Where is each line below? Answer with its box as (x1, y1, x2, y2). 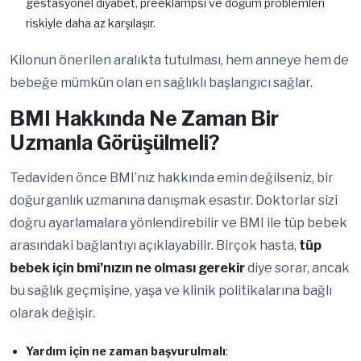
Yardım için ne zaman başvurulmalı (26, 344, 226, 359)
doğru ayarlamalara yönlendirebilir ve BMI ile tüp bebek (10, 215, 347, 231)
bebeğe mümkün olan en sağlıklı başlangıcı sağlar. (10, 75, 313, 91)
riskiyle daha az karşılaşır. (26, 16, 156, 31)
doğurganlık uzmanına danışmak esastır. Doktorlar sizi (10, 193, 338, 209)
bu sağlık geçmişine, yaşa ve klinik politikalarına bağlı (10, 283, 332, 299)
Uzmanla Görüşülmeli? (10, 131, 220, 156)
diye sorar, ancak (245, 260, 350, 276)
